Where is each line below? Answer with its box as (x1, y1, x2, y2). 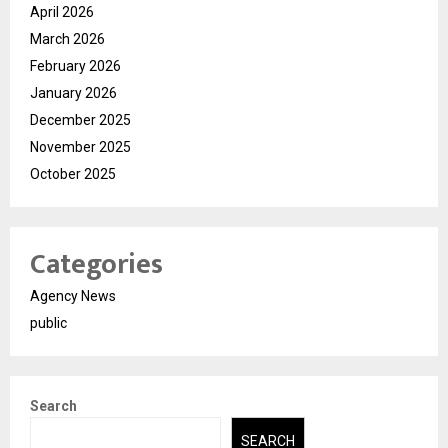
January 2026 (30, 85, 117, 102)
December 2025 (30, 112, 131, 129)
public (30, 315, 67, 332)
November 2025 (30, 139, 131, 156)
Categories (30, 241, 163, 289)
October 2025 (30, 166, 116, 183)
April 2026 (30, 4, 94, 21)
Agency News (30, 288, 116, 305)
